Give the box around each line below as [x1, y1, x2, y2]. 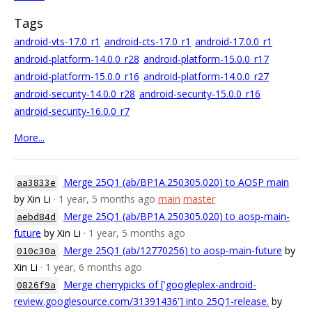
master [183, 192, 215, 205]
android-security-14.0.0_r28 [14, 87, 135, 100]
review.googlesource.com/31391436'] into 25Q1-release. [14, 295, 269, 308]
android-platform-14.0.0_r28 [14, 52, 139, 65]
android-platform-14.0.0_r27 [143, 70, 269, 83]
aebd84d [17, 211, 56, 223]
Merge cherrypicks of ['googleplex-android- [63, 278, 256, 291]
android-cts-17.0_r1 [104, 35, 191, 48]
